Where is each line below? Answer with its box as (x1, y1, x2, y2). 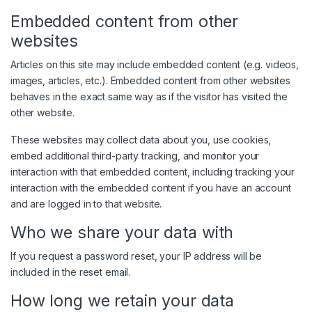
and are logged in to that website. (10, 198, 162, 210)
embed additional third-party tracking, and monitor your (10, 150, 260, 162)
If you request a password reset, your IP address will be (10, 250, 263, 263)
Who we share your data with (10, 222, 234, 243)
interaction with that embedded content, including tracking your (10, 166, 295, 178)
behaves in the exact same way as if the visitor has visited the (10, 91, 288, 103)
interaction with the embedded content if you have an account (10, 182, 291, 194)
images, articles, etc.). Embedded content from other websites (10, 75, 290, 87)
